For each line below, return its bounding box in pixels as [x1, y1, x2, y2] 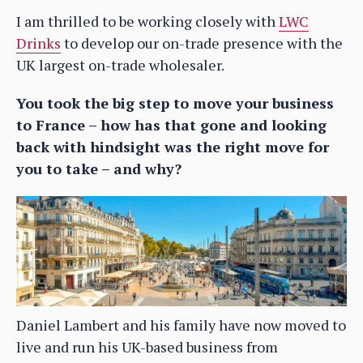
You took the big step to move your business [16, 93, 334, 113]
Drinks [16, 33, 61, 53]
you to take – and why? [16, 159, 181, 179]
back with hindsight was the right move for [16, 137, 329, 157]
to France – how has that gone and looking [16, 115, 327, 135]
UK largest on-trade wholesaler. [16, 55, 224, 75]
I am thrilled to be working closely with [16, 11, 279, 32]
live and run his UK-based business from [16, 337, 278, 357]
